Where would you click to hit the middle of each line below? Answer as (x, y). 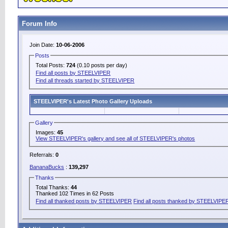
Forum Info (39, 24)
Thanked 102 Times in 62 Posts (75, 194)
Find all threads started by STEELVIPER (85, 80)
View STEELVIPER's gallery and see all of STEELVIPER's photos (116, 138)
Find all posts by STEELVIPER (73, 73)
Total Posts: (51, 65)
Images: (47, 132)
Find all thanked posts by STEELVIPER (84, 201)
